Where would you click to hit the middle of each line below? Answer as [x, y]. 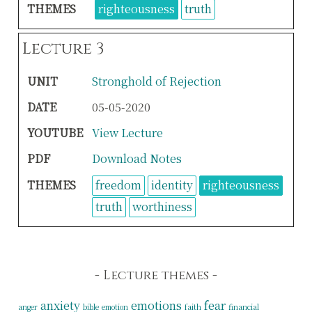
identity [172, 185]
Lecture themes [156, 276]
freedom [118, 185]
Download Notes [136, 159]
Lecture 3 [64, 49]
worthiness [162, 207]
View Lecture [127, 133]
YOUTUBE [55, 133]
